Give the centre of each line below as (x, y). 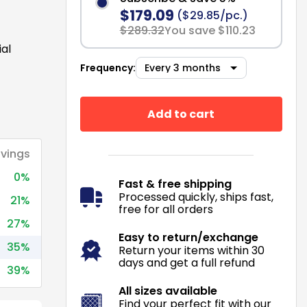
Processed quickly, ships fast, (196, 197)
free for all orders (165, 209)
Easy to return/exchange (188, 237)
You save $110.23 (210, 30)
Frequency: (108, 68)
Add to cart (181, 114)
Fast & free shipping (175, 184)
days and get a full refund (186, 263)
